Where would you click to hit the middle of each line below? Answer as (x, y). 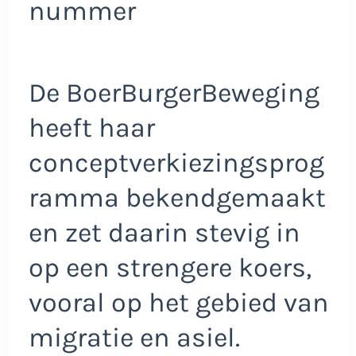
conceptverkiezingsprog (176, 163)
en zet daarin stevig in (164, 233)
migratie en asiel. (134, 338)
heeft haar (91, 128)
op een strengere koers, (170, 268)
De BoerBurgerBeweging (174, 93)
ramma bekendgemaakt (177, 198)
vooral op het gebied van (178, 303)
